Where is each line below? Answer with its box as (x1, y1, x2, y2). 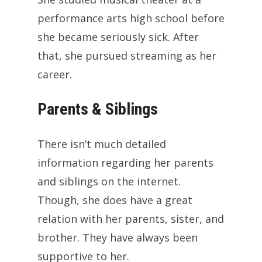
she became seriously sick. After (37, 30, 199, 44)
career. (37, 67, 72, 82)
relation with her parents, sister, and (37, 212, 224, 226)
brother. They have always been (37, 230, 198, 245)
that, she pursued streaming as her (37, 49, 216, 63)
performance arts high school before (37, 11, 225, 26)
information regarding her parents (37, 156, 213, 170)
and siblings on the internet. (37, 174, 181, 189)
